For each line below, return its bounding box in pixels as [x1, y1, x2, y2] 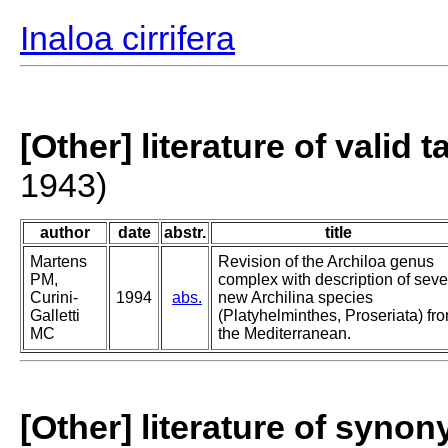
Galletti [30, 307, 80, 325]
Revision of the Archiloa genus [218, 253, 434, 271]
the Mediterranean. [218, 325, 351, 343]
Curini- [30, 289, 78, 307]
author [40, 224, 90, 242]
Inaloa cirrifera [20, 19, 235, 58]
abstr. [164, 224, 206, 242]
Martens [30, 253, 87, 271]
